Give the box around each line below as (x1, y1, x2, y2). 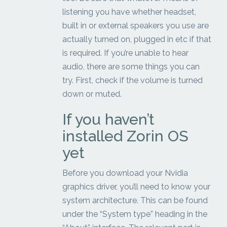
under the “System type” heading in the (62, 209, 208, 219)
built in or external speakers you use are (62, 21, 209, 31)
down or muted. (62, 89, 122, 99)
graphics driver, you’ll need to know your (62, 182, 211, 192)
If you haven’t (62, 110, 155, 129)
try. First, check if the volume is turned (62, 75, 203, 86)
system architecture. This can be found (62, 196, 208, 206)
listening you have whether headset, (62, 7, 197, 17)
